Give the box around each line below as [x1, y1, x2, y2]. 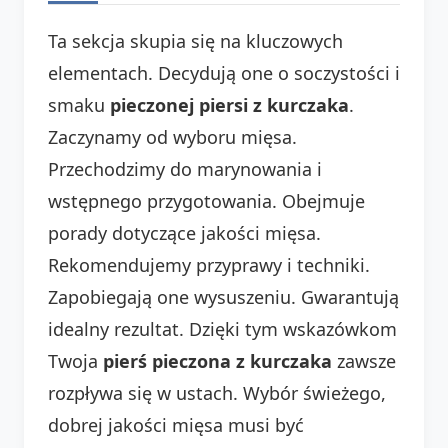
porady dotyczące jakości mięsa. [48, 220, 321, 245]
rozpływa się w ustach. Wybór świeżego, [48, 380, 386, 405]
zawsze [332, 348, 396, 373]
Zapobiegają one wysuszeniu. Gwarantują [48, 284, 399, 309]
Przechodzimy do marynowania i [48, 156, 322, 181]
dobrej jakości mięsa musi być [48, 412, 304, 437]
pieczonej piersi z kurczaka [110, 92, 349, 117]
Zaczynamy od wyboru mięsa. [48, 124, 297, 149]
